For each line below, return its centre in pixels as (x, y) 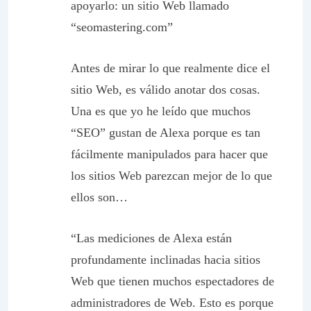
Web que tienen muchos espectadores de (173, 281)
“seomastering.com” (122, 27)
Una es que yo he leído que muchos (161, 111)
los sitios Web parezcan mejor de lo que (171, 176)
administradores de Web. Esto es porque (172, 303)
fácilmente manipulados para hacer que (169, 154)
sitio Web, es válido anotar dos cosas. (166, 90)
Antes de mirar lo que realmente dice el (170, 68)
